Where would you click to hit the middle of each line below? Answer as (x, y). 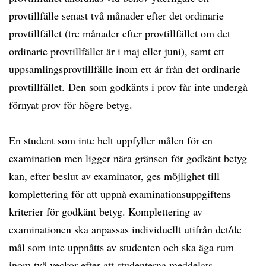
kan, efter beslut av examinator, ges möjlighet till (114, 176)
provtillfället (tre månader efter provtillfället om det (120, 33)
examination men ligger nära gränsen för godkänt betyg (128, 158)
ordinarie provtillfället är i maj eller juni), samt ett (117, 51)
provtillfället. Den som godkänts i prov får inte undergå (128, 87)
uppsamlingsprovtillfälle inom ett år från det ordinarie (125, 69)
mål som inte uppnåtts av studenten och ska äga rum (121, 247)
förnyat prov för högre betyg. (71, 104)
